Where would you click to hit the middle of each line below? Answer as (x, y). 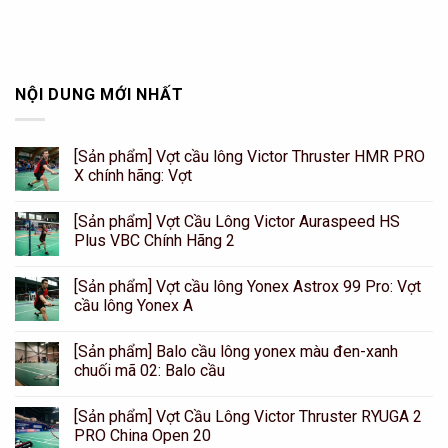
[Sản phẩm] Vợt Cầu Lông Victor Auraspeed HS (237, 221)
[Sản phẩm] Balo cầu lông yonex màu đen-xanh (236, 351)
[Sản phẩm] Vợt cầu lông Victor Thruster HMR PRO (249, 156)
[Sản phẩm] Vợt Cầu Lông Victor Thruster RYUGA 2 (248, 416)
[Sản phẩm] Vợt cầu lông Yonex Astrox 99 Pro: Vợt (247, 286)
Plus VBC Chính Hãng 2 (154, 240)
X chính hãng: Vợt (133, 175)
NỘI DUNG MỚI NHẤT (99, 95)
